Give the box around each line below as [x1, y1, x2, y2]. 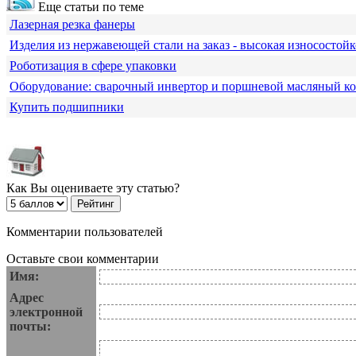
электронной [10, 305, 83, 319]
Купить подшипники [10, 100, 124, 114]
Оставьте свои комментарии [6, 252, 159, 266]
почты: [10, 319, 51, 334]
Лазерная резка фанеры [10, 17, 135, 32]
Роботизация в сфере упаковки [10, 59, 176, 73]
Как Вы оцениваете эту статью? [6, 181, 180, 195]
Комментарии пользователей [6, 225, 163, 239]
